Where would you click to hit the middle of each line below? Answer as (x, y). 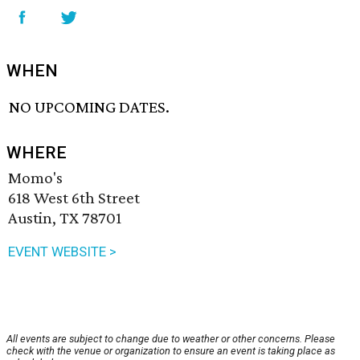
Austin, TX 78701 (65, 218)
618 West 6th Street (74, 198)
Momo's (35, 178)
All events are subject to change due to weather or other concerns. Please (171, 339)
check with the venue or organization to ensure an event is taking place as (171, 351)
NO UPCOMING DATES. (90, 107)
